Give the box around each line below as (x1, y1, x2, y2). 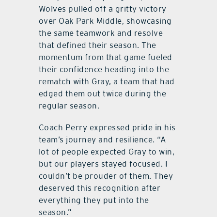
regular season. (38, 100, 100, 110)
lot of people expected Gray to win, (38, 146, 175, 156)
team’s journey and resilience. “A (38, 134, 167, 144)
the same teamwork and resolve (38, 28, 163, 38)
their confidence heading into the (38, 64, 170, 74)
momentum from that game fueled (38, 52, 172, 62)
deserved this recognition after (38, 183, 161, 193)
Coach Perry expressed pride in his (38, 122, 176, 132)
